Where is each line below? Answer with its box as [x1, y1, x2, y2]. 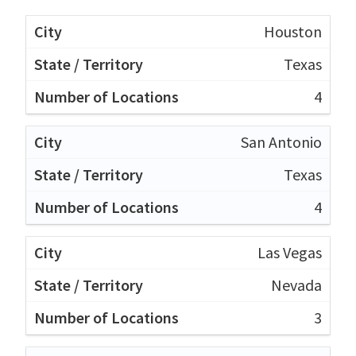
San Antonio [241, 131, 322, 152]
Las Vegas [257, 242, 322, 262]
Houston [264, 21, 322, 41]
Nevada [271, 274, 322, 295]
